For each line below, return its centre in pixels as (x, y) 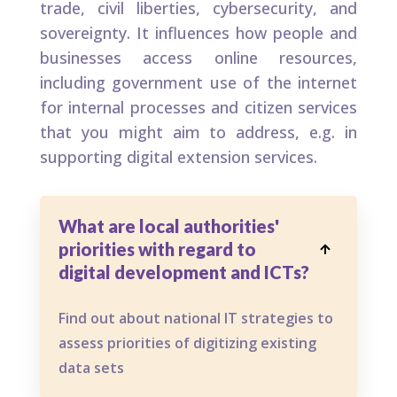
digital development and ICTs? (183, 272)
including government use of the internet (198, 83)
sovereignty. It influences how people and (198, 33)
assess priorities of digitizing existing (187, 343)
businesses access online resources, (198, 58)
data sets (91, 368)
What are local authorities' (168, 226)
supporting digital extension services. (178, 157)
